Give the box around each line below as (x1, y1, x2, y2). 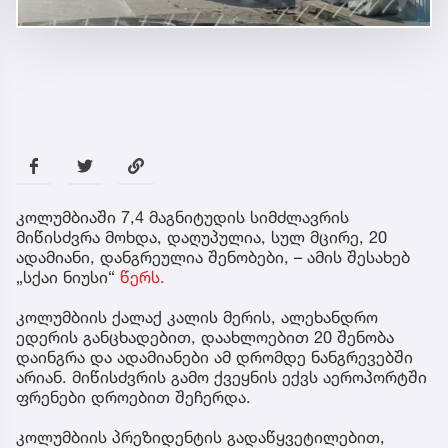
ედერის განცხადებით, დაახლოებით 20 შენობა (16, 327, 394, 348)
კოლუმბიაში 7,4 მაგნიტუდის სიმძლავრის (16, 207, 349, 228)
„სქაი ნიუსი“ (16, 267, 120, 288)
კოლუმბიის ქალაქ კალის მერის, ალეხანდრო (16, 307, 378, 328)
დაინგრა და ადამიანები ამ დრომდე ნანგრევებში (16, 347, 413, 368)
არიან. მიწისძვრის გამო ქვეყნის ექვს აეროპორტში (16, 367, 427, 388)
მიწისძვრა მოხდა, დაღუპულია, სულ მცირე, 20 (16, 227, 387, 248)
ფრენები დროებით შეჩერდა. (16, 387, 251, 408)
